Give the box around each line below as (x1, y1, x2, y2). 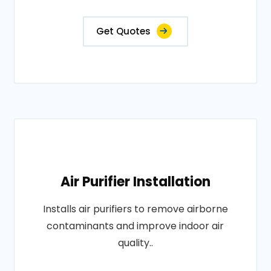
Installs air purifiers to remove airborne (42, 202, 228, 216)
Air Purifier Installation (60, 172, 211, 191)
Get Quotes (96, 25, 151, 38)
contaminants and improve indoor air (47, 219, 224, 233)
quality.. (117, 236, 153, 250)
